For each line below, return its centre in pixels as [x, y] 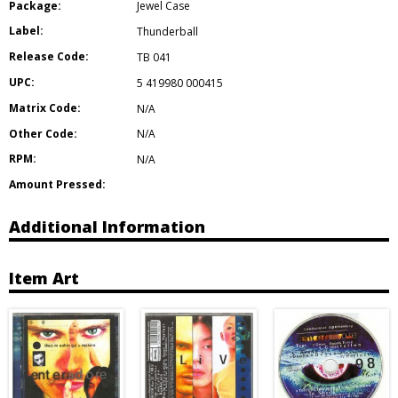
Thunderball [167, 32]
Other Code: [43, 133]
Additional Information [107, 226]
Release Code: [49, 57]
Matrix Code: [45, 107]
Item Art [44, 278]
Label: [26, 31]
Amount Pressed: [57, 185]
